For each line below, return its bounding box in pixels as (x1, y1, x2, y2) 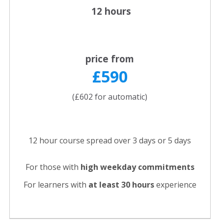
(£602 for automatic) (72, 91, 147, 103)
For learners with (23, 179, 88, 191)
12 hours (88, 5, 131, 18)
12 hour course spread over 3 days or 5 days (28, 135, 191, 146)
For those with (25, 162, 81, 173)
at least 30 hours (88, 179, 156, 191)
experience (156, 179, 196, 191)
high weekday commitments (80, 162, 194, 173)
